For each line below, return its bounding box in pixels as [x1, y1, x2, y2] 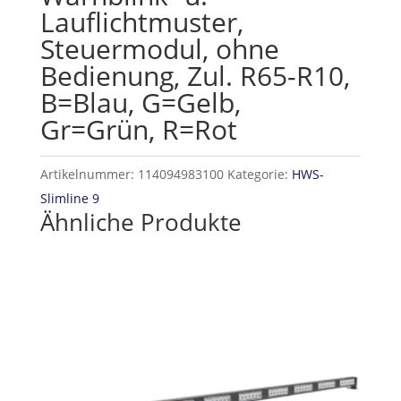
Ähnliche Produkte [39, 206, 242, 239]
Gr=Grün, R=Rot [39, 111, 237, 149]
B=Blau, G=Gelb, [39, 84, 241, 122]
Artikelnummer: [39, 166, 138, 183]
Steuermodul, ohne [39, 30, 279, 68]
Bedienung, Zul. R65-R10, [39, 57, 350, 95]
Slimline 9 [39, 190, 99, 208]
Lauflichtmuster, [39, 4, 243, 41]
